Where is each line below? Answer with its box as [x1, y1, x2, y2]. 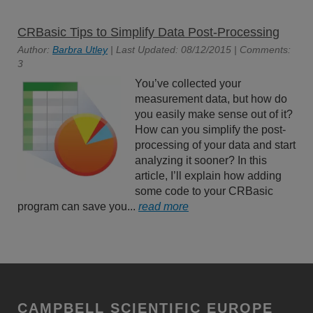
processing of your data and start [134, 139, 296, 151]
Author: [17, 44, 52, 55]
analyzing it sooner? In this [134, 154, 267, 166]
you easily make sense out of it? [134, 108, 293, 120]
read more [138, 201, 189, 212]
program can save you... [17, 201, 138, 212]
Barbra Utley [52, 44, 108, 55]
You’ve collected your [134, 78, 241, 89]
